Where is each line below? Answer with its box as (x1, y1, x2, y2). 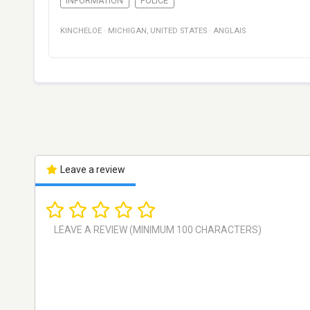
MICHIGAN (108, 26, 147, 36)
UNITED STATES (150, 26, 207, 36)
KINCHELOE (60, 26, 102, 36)
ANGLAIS (213, 26, 246, 36)
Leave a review (57, 164, 125, 176)
